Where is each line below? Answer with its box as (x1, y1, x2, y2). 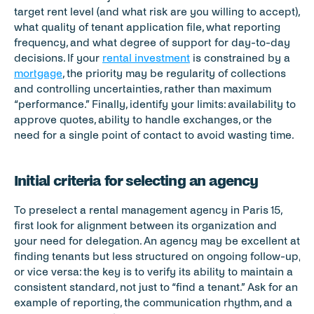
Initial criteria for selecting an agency (14, 173, 259, 189)
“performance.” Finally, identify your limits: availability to (14, 98, 296, 110)
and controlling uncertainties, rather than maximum (14, 83, 271, 95)
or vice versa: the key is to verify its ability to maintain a (14, 266, 293, 278)
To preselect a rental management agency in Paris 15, (14, 204, 282, 216)
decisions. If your (14, 52, 102, 64)
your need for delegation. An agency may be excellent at (14, 235, 300, 247)
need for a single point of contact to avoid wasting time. (14, 129, 294, 141)
